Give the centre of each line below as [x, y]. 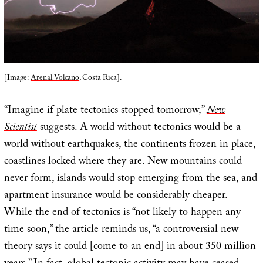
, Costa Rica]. [100, 79]
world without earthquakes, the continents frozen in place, [129, 146]
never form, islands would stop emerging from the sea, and [130, 180]
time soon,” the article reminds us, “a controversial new [121, 231]
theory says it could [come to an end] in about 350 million [130, 248]
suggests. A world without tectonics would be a [139, 129]
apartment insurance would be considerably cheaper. [116, 197]
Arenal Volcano [55, 79]
